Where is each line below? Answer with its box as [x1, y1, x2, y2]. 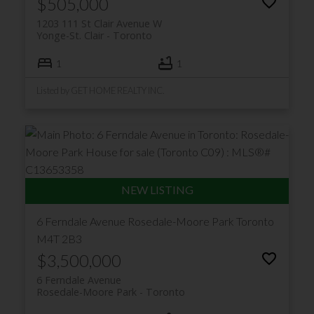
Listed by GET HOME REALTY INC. [36, 85, 165, 97]
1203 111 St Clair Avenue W [36, 17, 162, 31]
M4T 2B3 [36, 232, 82, 246]
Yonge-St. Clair [36, 29, 104, 43]
